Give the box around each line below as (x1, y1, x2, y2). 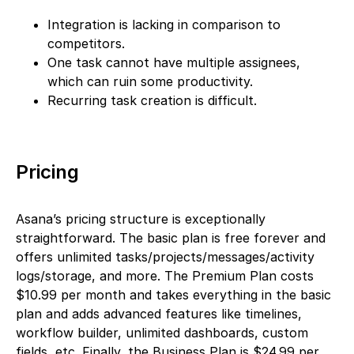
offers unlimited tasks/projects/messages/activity (16, 249, 314, 265)
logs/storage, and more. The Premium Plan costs (16, 268, 314, 284)
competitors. (47, 36, 125, 52)
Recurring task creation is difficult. (47, 92, 257, 109)
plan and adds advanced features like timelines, (16, 306, 302, 322)
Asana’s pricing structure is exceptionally (16, 211, 265, 228)
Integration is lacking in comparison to (47, 17, 281, 33)
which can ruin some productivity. (47, 73, 257, 90)
